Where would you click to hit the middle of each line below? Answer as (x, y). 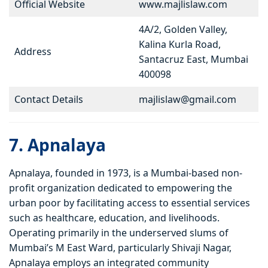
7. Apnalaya (57, 145)
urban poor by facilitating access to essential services (130, 203)
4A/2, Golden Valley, (183, 30)
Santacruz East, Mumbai (194, 60)
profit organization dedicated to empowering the (121, 188)
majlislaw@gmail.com (188, 100)
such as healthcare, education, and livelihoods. (114, 218)
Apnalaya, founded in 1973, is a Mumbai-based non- (126, 173)
